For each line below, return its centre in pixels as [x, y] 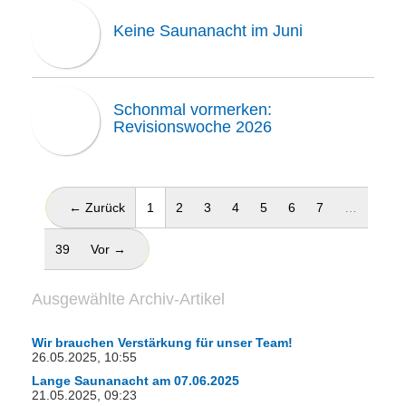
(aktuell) [177, 207]
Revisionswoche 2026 [193, 127]
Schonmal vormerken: [193, 110]
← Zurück [97, 208]
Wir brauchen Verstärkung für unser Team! [162, 343]
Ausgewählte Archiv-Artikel [128, 299]
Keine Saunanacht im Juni [208, 31]
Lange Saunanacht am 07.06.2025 [135, 381]
